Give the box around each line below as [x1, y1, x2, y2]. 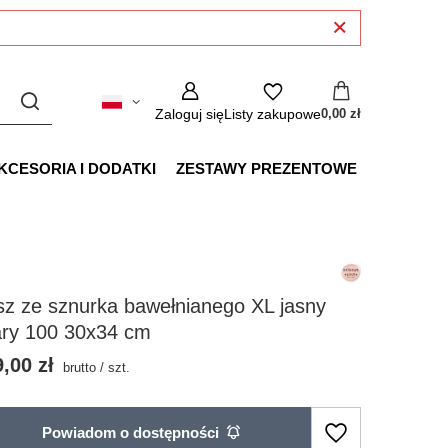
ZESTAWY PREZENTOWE [176, 160, 357, 177]
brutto [59, 360, 97, 375]
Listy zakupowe [224, 106, 321, 122]
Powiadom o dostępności [42, 423, 219, 441]
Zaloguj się [155, 106, 224, 122]
